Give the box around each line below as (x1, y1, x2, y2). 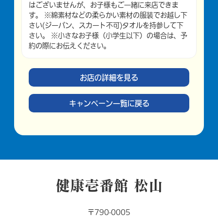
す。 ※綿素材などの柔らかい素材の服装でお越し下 (29, 10, 187, 20)
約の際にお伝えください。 (29, 40, 110, 51)
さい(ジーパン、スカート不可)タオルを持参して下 (29, 20, 183, 31)
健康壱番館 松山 (55, 175, 163, 194)
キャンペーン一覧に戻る (69, 97, 149, 109)
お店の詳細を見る (80, 72, 138, 83)
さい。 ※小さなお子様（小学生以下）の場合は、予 (29, 30, 187, 41)
